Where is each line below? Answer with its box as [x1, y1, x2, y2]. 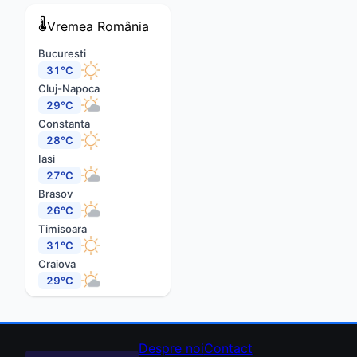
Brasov [38, 187, 73, 201]
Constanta [38, 117, 90, 131]
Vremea [47, 18, 93, 34]
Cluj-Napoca [38, 82, 100, 96]
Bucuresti [38, 47, 86, 61]
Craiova [38, 257, 76, 271]
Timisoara [38, 222, 87, 236]
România [97, 18, 149, 34]
